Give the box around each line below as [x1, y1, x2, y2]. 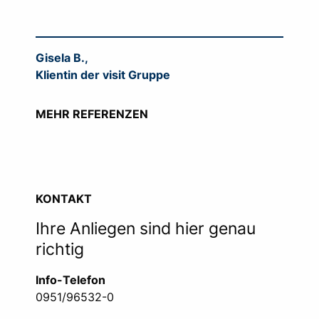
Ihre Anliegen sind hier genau [36, 219, 256, 239]
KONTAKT [36, 192, 92, 206]
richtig [36, 239, 84, 260]
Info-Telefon [36, 273, 105, 288]
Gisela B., [36, 51, 91, 66]
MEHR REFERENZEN [36, 107, 148, 122]
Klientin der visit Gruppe [36, 68, 170, 83]
